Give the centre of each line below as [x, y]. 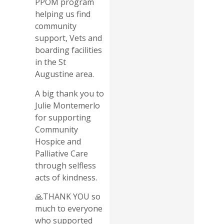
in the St [50, 62]
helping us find [63, 14]
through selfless [65, 165]
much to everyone [69, 209]
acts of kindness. [66, 177]
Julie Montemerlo [67, 105]
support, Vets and [68, 38]
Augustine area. [64, 74]
